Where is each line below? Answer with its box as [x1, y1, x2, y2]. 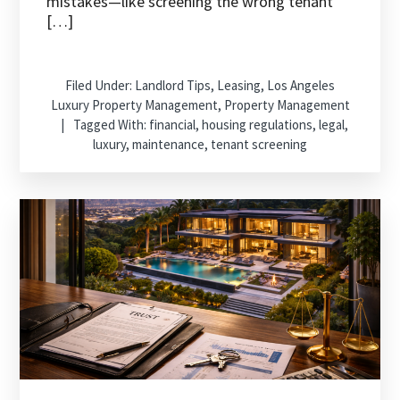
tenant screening [211, 136, 307, 154]
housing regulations [202, 116, 312, 134]
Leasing [217, 77, 261, 95]
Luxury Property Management [50, 96, 218, 114]
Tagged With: [73, 116, 149, 134]
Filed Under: [65, 77, 135, 95]
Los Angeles [267, 77, 335, 95]
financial [149, 116, 196, 134]
